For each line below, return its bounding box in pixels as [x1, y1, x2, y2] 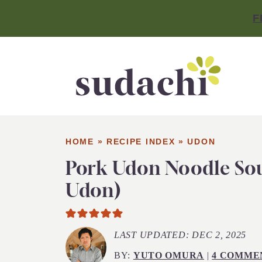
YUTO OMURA [133, 250, 205, 261]
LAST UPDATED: [114, 230, 192, 240]
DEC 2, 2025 [192, 230, 247, 240]
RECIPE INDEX [106, 137, 175, 147]
